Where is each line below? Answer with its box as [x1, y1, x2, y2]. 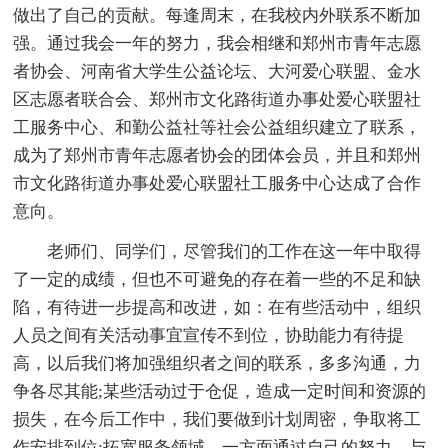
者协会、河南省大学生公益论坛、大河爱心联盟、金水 [13, 62, 422, 82]
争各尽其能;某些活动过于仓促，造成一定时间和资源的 [13, 382, 427, 402]
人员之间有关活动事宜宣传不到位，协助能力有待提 [13, 326, 405, 346]
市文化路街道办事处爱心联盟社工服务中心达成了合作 [13, 174, 422, 194]
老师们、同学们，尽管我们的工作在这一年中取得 [47, 242, 422, 262]
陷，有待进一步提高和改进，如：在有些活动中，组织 [13, 298, 422, 318]
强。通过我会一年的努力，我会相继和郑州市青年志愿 [13, 34, 422, 54]
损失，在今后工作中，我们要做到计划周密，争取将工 [13, 410, 422, 430]
